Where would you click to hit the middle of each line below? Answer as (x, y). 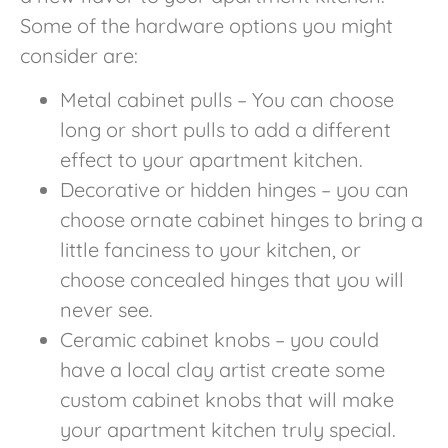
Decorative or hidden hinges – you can (234, 190)
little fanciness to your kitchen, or (210, 250)
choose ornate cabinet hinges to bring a (241, 220)
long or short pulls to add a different (225, 130)
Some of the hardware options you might (206, 25)
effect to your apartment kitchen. (211, 160)
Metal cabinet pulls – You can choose (227, 100)
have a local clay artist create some (222, 370)
